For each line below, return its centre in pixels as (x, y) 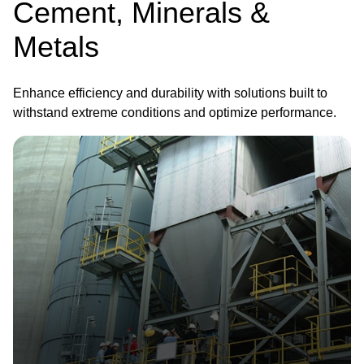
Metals (56, 47)
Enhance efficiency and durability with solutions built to (170, 93)
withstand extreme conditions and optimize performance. (175, 113)
